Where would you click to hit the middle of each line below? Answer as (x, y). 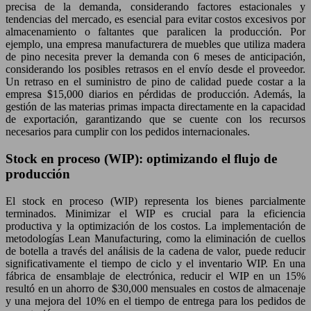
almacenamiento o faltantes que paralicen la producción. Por (155, 32)
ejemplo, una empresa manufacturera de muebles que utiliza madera (155, 44)
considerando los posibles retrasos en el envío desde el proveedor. (155, 69)
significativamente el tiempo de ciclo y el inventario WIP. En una (155, 263)
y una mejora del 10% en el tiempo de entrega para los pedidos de (155, 301)
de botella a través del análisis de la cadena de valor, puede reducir (155, 251)
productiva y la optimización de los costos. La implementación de (155, 226)
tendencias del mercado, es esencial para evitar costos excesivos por (155, 19)
